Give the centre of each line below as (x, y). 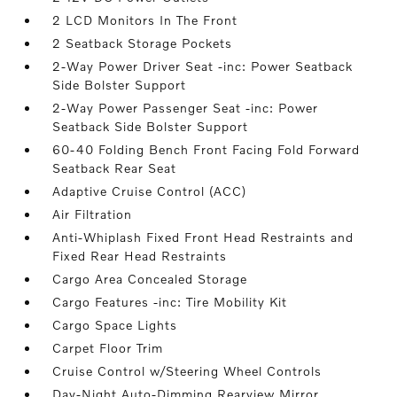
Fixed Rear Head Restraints (140, 256)
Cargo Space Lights (115, 325)
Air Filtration (93, 214)
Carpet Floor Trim (108, 348)
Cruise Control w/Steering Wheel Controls (187, 371)
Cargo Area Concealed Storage (150, 279)
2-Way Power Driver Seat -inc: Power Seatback (203, 66)
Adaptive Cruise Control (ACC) (150, 191)
